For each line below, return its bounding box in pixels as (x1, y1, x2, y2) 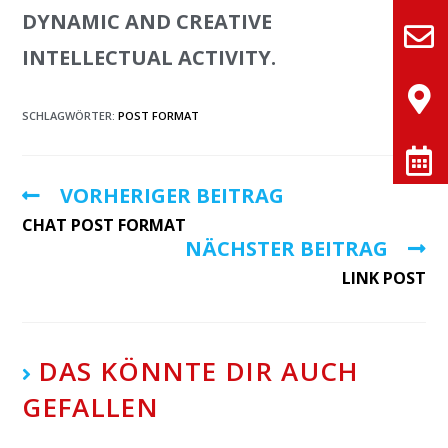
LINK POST (341, 267, 426, 290)
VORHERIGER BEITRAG (60, 182, 285, 210)
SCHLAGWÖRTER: (22, 108, 119, 124)
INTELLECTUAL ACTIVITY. (22, 44, 277, 72)
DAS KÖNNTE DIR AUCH (38, 353, 359, 390)
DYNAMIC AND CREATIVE (22, 8, 273, 36)
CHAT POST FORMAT (22, 214, 187, 237)
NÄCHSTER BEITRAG (184, 235, 388, 263)
